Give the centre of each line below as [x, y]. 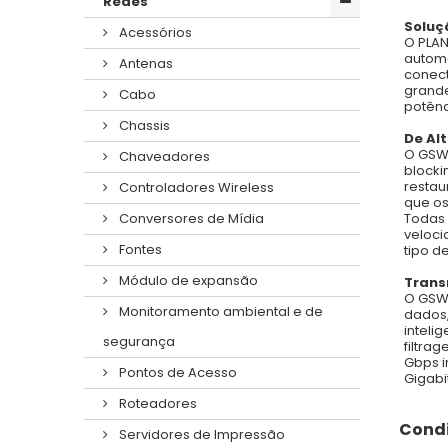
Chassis [143, 125]
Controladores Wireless [195, 187]
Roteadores [156, 403]
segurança [139, 341]
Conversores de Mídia [190, 218]
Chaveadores [163, 156]
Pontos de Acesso [176, 372]
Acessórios [154, 32]
